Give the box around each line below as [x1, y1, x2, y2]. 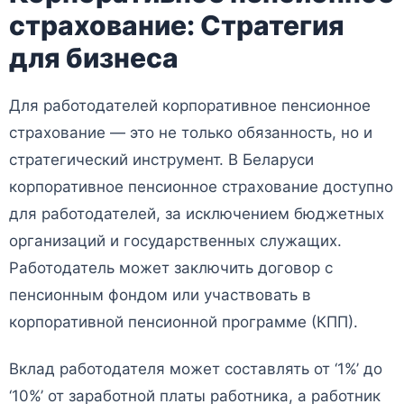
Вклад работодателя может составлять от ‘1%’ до [9, 360, 382, 379]
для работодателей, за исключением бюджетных [9, 205, 384, 224]
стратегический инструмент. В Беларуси [9, 151, 314, 170]
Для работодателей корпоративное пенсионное [9, 96, 371, 115]
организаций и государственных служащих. [9, 232, 342, 251]
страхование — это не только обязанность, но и [9, 124, 372, 142]
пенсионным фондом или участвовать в [9, 286, 311, 305]
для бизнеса [9, 41, 179, 75]
